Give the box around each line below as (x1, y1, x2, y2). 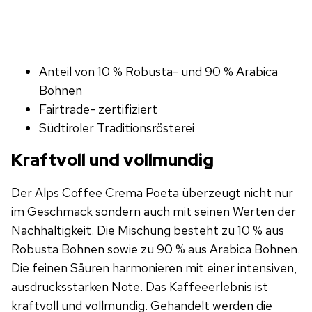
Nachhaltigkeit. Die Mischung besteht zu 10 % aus (11, 221, 284, 238)
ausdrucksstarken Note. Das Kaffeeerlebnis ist (11, 278, 268, 295)
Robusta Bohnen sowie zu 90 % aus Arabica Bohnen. (11, 240, 300, 257)
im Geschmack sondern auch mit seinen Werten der (11, 203, 296, 219)
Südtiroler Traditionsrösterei (39, 120, 194, 136)
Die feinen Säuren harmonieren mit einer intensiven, (11, 259, 297, 276)
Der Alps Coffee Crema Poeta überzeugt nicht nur (11, 184, 293, 201)
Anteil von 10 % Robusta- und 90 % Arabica (39, 63, 278, 79)
